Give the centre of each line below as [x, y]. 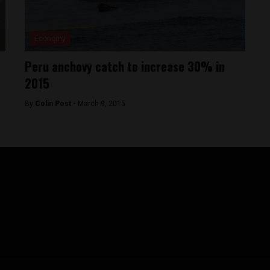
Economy [50, 39]
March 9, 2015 [102, 104]
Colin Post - [57, 104]
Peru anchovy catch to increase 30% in [125, 66]
